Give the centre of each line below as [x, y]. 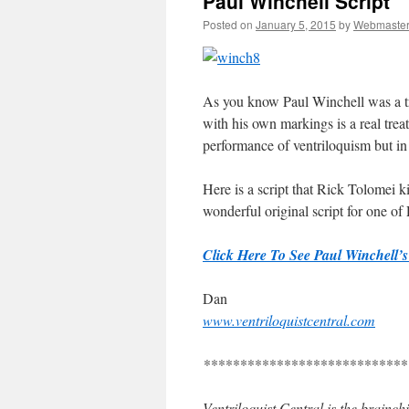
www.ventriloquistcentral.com [289, 320]
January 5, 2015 [296, 24]
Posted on [228, 24]
